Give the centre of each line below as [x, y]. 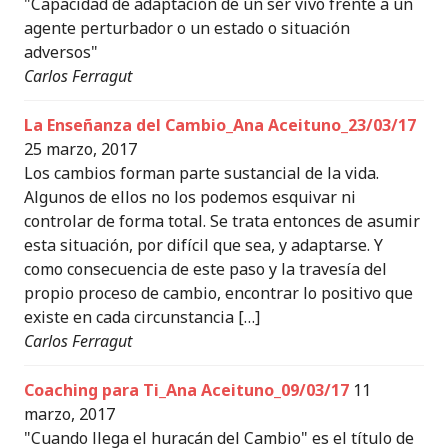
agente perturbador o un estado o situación [187, 28]
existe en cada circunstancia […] [142, 317]
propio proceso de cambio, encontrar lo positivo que [218, 293]
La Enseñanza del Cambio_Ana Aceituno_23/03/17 [220, 125]
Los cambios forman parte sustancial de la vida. [201, 173]
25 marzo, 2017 [80, 149]
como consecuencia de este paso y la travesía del [205, 269]
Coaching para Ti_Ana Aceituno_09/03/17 [186, 390]
